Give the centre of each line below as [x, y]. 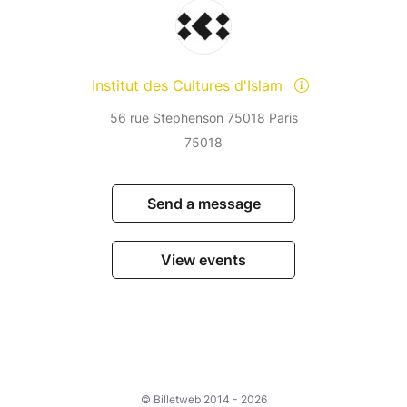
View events [203, 260]
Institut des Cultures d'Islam [189, 86]
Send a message [203, 204]
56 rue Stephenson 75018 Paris [203, 118]
